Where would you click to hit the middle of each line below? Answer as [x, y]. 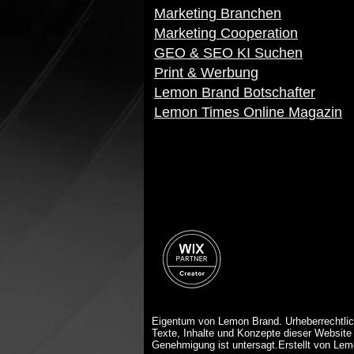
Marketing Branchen [218, 13]
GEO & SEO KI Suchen [228, 53]
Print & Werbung [206, 73]
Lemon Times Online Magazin [248, 112]
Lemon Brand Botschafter [235, 92]
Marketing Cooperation [226, 33]
